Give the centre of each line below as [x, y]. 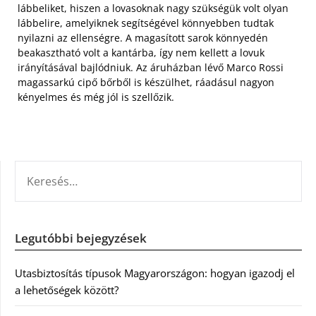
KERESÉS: [36, 168]
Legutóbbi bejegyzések [81, 238]
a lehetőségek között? [67, 290]
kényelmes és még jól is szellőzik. [96, 97]
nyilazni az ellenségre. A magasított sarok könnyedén [143, 37]
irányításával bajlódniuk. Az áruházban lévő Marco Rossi [151, 67]
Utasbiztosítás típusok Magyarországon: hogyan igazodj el [155, 273]
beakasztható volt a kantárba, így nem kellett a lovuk [141, 52]
